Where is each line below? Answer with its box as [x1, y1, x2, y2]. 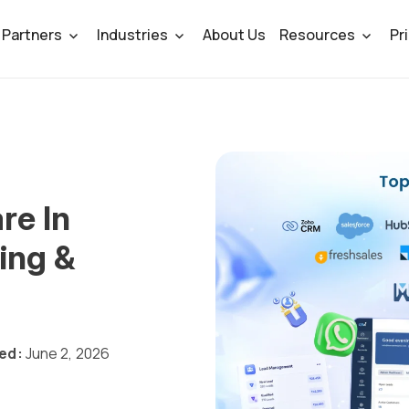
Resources [279, 25, 356, 45]
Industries [97, 25, 169, 45]
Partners [2, 25, 63, 45]
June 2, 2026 [22, 343, 110, 364]
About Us [203, 25, 267, 45]
